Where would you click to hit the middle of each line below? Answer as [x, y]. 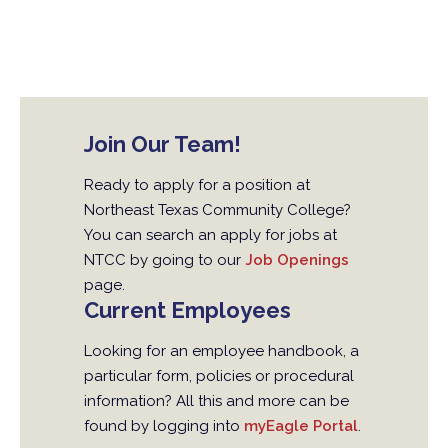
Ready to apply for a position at [197, 185]
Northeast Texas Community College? [217, 210]
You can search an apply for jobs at [210, 235]
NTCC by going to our [164, 260]
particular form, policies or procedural [219, 376]
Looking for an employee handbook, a [221, 351]
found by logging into [164, 426]
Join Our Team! [162, 144]
